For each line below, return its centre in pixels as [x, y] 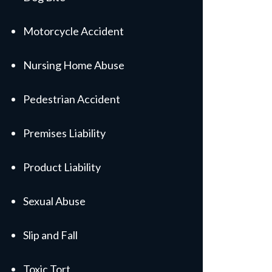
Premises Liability [64, 133]
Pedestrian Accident [72, 99]
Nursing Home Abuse [74, 65]
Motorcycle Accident [73, 31]
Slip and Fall [50, 235]
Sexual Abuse [54, 201]
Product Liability [62, 167]
